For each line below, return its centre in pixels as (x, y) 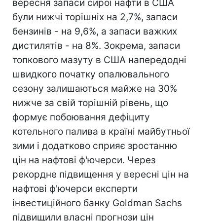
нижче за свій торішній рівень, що (90, 103)
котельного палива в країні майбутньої (101, 131)
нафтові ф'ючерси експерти (75, 189)
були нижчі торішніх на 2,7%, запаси (95, 17)
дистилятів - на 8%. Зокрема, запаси (96, 46)
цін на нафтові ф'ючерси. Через (84, 160)
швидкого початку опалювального (91, 74)
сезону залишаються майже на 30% (95, 89)
